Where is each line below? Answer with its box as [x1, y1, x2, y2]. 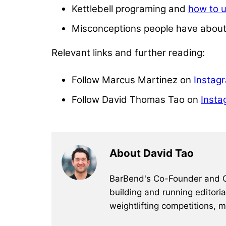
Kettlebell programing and [72, 3, 188, 15]
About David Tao [109, 146, 194, 159]
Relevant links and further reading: [51, 46, 205, 59]
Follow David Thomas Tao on [72, 93, 201, 105]
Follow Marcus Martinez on [72, 74, 194, 86]
